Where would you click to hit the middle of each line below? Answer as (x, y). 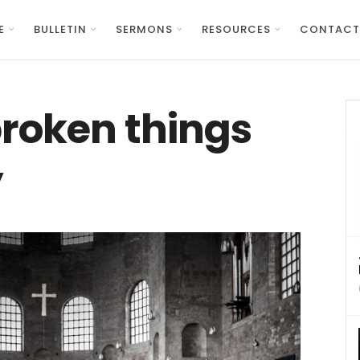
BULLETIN (60, 29)
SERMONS (144, 29)
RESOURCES (236, 29)
